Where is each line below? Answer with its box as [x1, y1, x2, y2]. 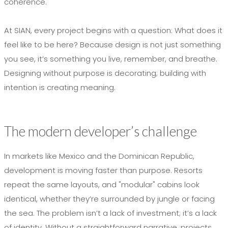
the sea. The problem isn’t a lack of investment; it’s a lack [4, 207, 217, 218]
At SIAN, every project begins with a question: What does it [4, 24, 222, 36]
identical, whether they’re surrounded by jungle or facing [4, 193, 215, 204]
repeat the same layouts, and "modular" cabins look [4, 179, 199, 190]
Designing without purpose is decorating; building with [4, 67, 206, 78]
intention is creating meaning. [4, 81, 116, 93]
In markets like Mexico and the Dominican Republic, [4, 150, 194, 161]
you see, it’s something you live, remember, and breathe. [4, 53, 217, 64]
